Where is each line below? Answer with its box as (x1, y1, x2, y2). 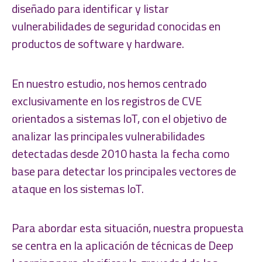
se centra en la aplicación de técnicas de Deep (12, 236, 233, 255)
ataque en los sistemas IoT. (12, 179, 144, 198)
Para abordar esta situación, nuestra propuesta (12, 219, 244, 237)
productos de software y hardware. (12, 35, 184, 53)
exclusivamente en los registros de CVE (12, 91, 202, 110)
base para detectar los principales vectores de (12, 161, 236, 180)
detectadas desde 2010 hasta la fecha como (12, 144, 230, 163)
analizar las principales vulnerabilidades (12, 126, 205, 145)
